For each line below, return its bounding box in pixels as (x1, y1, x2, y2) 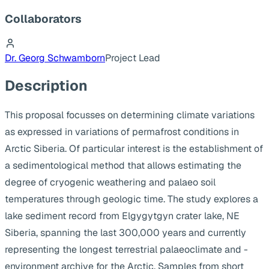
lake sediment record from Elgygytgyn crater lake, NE (5, 210, 240, 222)
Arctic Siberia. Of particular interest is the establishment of (5, 142, 263, 155)
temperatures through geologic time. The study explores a (5, 193, 258, 205)
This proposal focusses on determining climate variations (5, 109, 255, 121)
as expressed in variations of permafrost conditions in (5, 125, 239, 138)
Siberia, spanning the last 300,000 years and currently (5, 226, 246, 239)
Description (5, 76, 88, 95)
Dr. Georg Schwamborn (5, 52, 105, 65)
